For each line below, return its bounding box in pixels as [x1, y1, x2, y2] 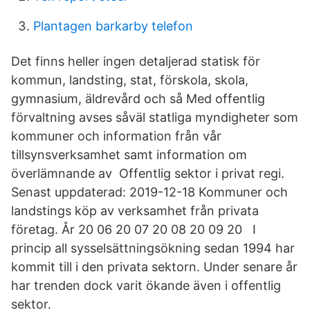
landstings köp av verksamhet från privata [11, 203, 259, 218]
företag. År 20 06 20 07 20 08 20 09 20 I [11, 222, 256, 237]
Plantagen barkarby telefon [33, 19, 193, 33]
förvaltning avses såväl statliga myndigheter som [11, 110, 298, 125]
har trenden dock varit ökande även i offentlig [11, 278, 281, 293]
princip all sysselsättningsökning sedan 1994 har [11, 241, 295, 255]
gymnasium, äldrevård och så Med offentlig [11, 91, 265, 106]
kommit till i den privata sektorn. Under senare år [11, 259, 298, 274]
